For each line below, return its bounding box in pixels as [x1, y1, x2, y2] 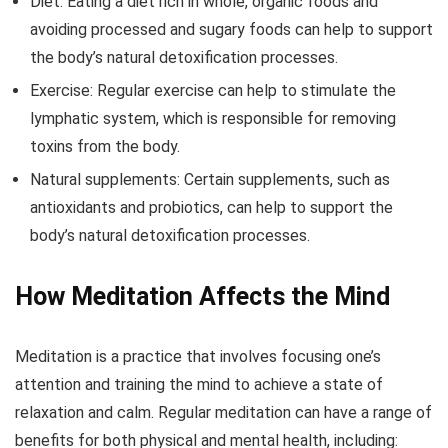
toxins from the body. [30, 137, 180, 157]
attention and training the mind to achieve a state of [15, 375, 383, 395]
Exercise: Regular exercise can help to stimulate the [30, 81, 396, 101]
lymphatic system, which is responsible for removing [30, 109, 396, 129]
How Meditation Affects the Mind [15, 282, 390, 312]
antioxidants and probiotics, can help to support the [30, 198, 393, 218]
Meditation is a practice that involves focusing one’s [15, 347, 381, 367]
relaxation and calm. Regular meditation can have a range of [15, 403, 432, 423]
